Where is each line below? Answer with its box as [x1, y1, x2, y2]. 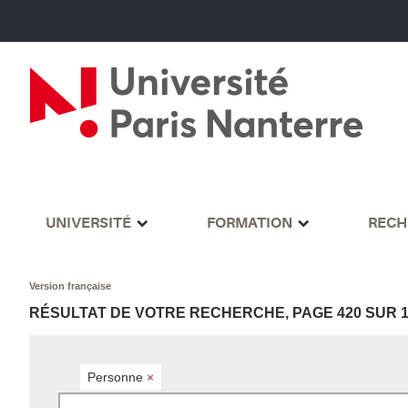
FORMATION [206, 214, 292, 231]
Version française [29, 280, 112, 292]
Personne [87, 369, 148, 384]
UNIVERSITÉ [45, 214, 131, 231]
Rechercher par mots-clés [57, 393, 186, 406]
